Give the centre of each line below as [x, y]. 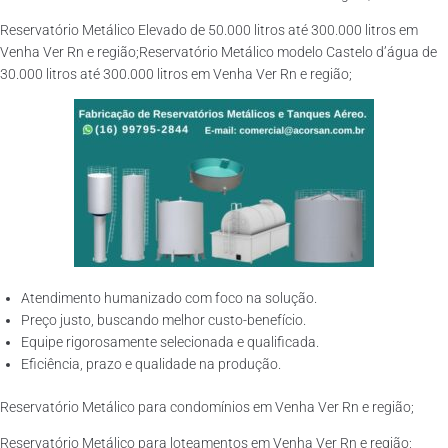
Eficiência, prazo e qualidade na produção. [151, 364]
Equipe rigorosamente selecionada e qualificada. [170, 342]
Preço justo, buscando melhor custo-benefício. [163, 320]
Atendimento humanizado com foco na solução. [169, 298]
